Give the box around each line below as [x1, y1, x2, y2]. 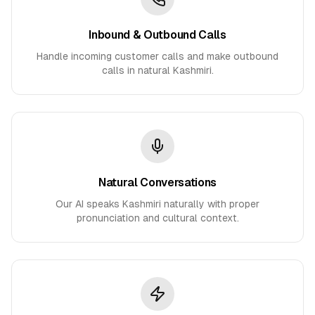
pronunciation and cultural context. [76, 212, 239, 224]
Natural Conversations [98, 176, 217, 189]
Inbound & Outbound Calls [89, 28, 226, 41]
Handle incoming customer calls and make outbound [37, 51, 278, 62]
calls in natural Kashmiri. [101, 65, 214, 76]
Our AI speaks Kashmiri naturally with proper [56, 198, 259, 210]
